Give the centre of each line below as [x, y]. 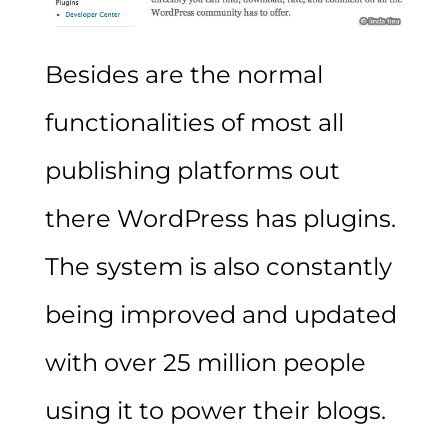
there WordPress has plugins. [220, 218]
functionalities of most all [194, 122]
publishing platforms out [192, 170]
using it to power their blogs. [215, 410]
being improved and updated [220, 314]
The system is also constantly [218, 266]
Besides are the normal [183, 74]
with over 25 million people [205, 362]
